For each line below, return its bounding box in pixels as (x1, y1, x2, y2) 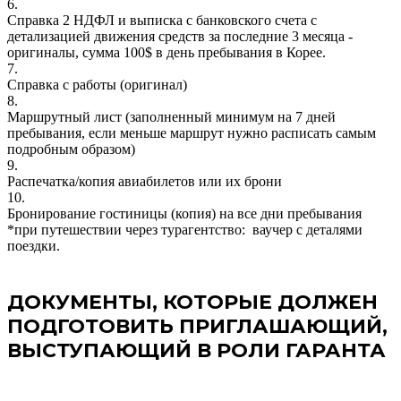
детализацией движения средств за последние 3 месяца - (7, 28, 353, 44)
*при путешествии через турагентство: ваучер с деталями (7, 221, 363, 237)
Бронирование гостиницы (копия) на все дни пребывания (7, 205, 362, 221)
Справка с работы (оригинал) (7, 76, 187, 92)
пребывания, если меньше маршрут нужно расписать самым (7, 124, 376, 141)
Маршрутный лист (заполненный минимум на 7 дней (7, 108, 336, 124)
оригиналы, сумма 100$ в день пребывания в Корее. (7, 44, 329, 60)
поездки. (7, 237, 60, 253)
